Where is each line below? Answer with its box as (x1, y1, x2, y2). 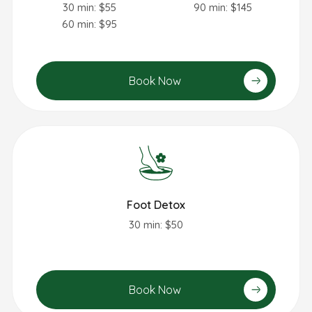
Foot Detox (127, 197, 185, 212)
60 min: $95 (61, 17, 117, 31)
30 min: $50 (129, 217, 183, 231)
